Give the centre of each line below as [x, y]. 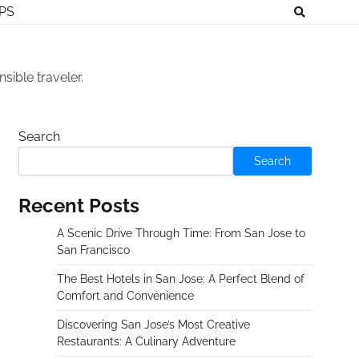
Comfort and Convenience [125, 296]
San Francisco [93, 250]
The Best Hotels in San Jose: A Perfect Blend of [181, 279]
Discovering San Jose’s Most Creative [153, 325]
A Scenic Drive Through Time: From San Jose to [181, 233]
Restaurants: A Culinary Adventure [146, 341]
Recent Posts [79, 206]
